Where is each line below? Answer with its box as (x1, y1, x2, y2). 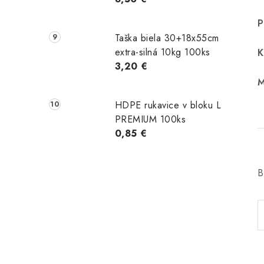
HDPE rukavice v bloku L (114, 98, 222, 112)
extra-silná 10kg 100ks (114, 45, 210, 59)
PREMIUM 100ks (114, 112, 186, 126)
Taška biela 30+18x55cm (114, 31, 219, 45)
